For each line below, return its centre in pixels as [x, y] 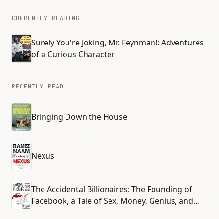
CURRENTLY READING [46, 18]
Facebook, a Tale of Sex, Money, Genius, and [112, 201]
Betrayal [46, 213]
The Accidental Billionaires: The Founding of [112, 189]
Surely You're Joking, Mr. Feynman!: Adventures [118, 43]
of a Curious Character [73, 54]
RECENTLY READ [38, 87]
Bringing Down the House [79, 117]
